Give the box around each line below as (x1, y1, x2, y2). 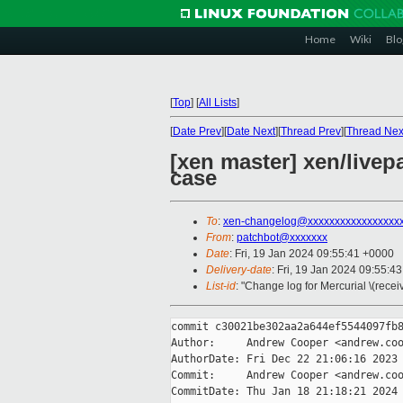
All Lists (199, 96, 237, 109)
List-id (206, 280, 236, 293)
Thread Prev (281, 125, 341, 138)
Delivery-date (206, 264, 272, 277)
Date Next (227, 125, 275, 138)
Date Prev (173, 125, 221, 138)
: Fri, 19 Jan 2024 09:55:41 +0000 (229, 247, 394, 261)
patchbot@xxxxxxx (237, 231, 327, 245)
